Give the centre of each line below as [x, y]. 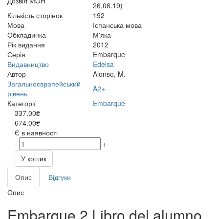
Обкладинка [27, 35]
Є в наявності [36, 132]
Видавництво [28, 64]
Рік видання [26, 44]
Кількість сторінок [35, 15]
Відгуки [60, 177]
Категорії [22, 103]
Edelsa [103, 64]
